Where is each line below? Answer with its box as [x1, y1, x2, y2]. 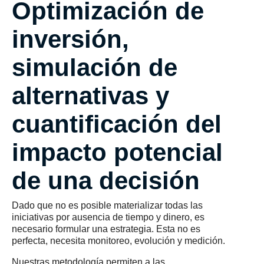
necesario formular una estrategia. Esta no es [12, 223, 200, 234]
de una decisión [12, 166, 200, 194]
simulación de [12, 53, 177, 81]
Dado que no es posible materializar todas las [12, 200, 203, 210]
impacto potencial [12, 138, 223, 166]
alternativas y [12, 81, 169, 110]
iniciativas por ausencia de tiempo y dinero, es [12, 212, 204, 222]
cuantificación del [12, 110, 222, 138]
